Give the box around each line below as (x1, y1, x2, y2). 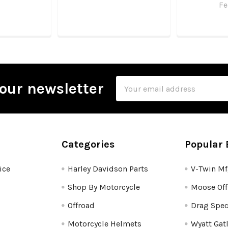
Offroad (68, 201, 95, 211)
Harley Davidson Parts (68, 164, 149, 174)
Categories (62, 138, 115, 151)
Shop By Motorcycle (68, 182, 140, 192)
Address (116, 89, 147, 99)
